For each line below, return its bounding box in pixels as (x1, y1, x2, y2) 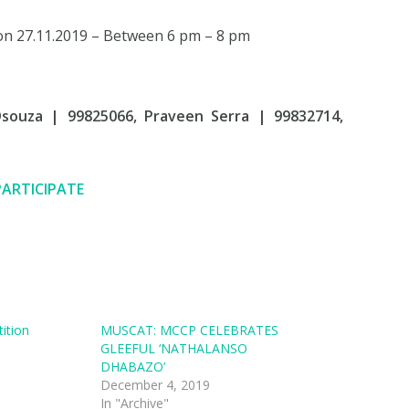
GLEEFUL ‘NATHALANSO (100, 339, 247, 357)
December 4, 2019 (100, 375, 210, 393)
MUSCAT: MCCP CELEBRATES (100, 320, 278, 339)
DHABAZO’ (100, 357, 165, 375)
